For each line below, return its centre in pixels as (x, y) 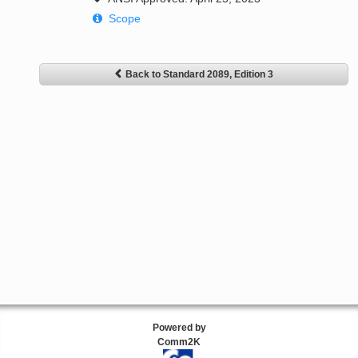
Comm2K (179, 342)
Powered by (179, 328)
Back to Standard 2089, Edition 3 (199, 75)
